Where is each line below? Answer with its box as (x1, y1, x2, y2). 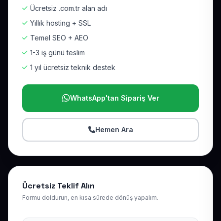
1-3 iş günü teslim (30, 48, 85, 57)
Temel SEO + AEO (30, 34, 88, 42)
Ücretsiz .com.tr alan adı (30, 4, 107, 12)
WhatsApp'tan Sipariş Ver (70, 94, 159, 102)
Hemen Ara (95, 125, 133, 134)
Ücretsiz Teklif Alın (22, 181, 95, 191)
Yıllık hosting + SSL (30, 19, 91, 27)
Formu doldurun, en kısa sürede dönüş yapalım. (22, 194, 158, 201)
